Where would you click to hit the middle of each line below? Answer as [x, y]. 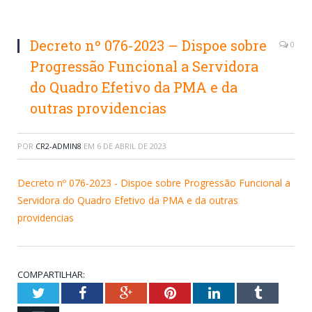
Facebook [112, 292]
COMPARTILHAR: [51, 274]
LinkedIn [245, 292]
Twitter [65, 292]
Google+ [156, 292]
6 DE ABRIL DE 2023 [132, 146]
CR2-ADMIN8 [58, 146]
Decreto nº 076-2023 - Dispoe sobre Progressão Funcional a [154, 182]
